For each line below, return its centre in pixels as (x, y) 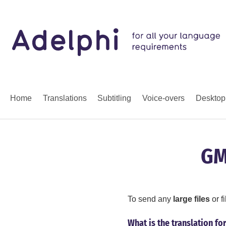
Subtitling (115, 98)
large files (191, 199)
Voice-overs (163, 98)
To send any (150, 199)
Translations (65, 98)
